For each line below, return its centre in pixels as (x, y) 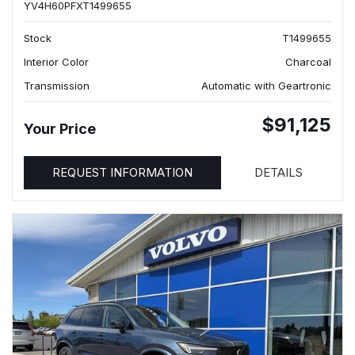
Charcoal (308, 62)
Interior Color (56, 62)
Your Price (60, 129)
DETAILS (279, 172)
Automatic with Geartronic (266, 86)
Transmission (57, 86)
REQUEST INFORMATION (122, 172)
